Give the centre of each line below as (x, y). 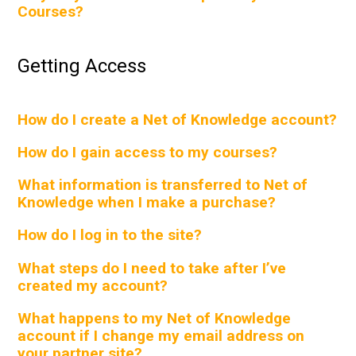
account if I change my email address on (161, 335)
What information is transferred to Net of (163, 185)
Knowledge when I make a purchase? (147, 203)
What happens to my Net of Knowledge (155, 318)
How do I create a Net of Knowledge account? (178, 119)
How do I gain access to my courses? (148, 152)
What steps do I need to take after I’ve (152, 268)
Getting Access (82, 66)
